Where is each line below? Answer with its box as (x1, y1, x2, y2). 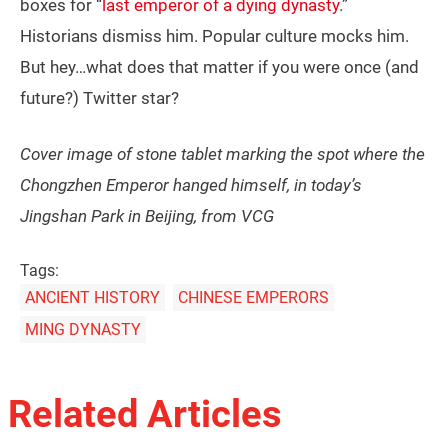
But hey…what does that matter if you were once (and (20, 56, 419, 77)
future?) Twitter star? (20, 87, 179, 108)
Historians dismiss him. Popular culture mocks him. (20, 25, 409, 46)
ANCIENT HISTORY (25, 287, 160, 307)
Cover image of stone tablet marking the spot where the (20, 143, 425, 164)
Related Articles (7, 391, 282, 436)
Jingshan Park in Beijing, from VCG (20, 205, 274, 226)
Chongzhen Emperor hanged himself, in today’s (20, 174, 362, 195)
